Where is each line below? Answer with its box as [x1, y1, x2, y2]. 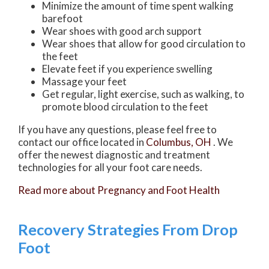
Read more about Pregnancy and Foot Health [18, 184, 220, 197]
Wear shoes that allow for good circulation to [42, 37, 246, 50]
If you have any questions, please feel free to [18, 123, 217, 136]
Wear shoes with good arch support [42, 25, 202, 38]
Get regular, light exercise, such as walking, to [42, 88, 244, 101]
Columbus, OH [146, 136, 211, 149]
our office [55, 136, 98, 149]
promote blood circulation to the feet [42, 100, 208, 113]
